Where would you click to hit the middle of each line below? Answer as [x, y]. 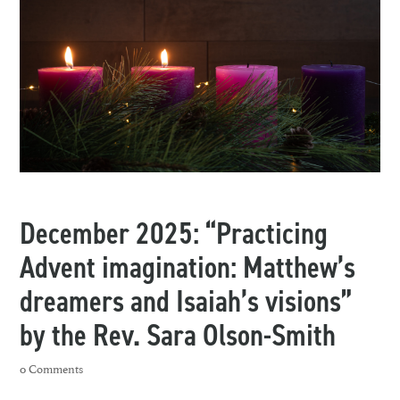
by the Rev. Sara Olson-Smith [178, 336]
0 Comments [52, 368]
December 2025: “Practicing [174, 234]
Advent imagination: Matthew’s [188, 268]
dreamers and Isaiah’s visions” [186, 302]
